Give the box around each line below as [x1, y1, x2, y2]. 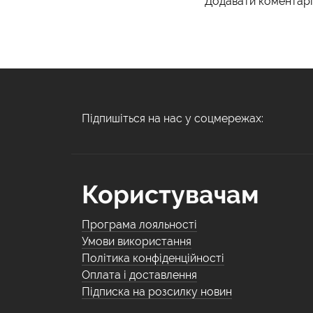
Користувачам [82, 180, 259, 209]
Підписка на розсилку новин [82, 285, 232, 298]
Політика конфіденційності [82, 252, 224, 265]
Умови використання [82, 235, 191, 248]
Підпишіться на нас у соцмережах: [82, 112, 263, 125]
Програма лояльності [82, 218, 197, 231]
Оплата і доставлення [82, 268, 197, 282]
